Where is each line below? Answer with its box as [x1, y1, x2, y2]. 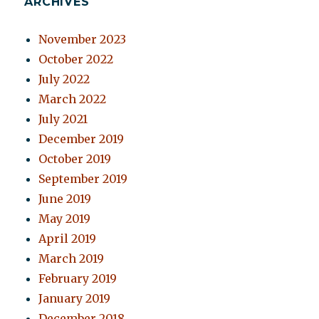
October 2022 [38, 52, 114, 67]
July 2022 [38, 72, 90, 87]
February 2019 [38, 271, 117, 286]
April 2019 [38, 231, 97, 246]
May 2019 [38, 211, 91, 226]
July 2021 [38, 112, 88, 127]
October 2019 [38, 152, 112, 167]
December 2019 [38, 132, 125, 147]
